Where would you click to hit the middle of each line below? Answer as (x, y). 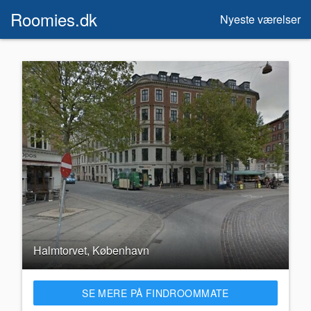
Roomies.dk (54, 19)
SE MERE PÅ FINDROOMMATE (155, 293)
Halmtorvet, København (91, 250)
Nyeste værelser (260, 19)
